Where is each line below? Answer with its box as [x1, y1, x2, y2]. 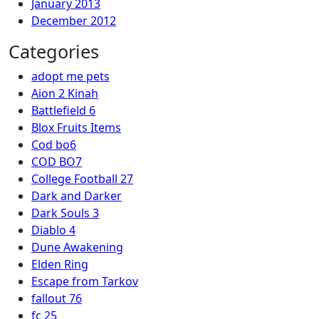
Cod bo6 [31, 137, 76, 152]
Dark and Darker [31, 188, 122, 204]
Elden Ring [31, 256, 88, 272]
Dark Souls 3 [31, 205, 99, 221]
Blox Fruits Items [31, 120, 121, 135]
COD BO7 [31, 154, 82, 169]
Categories [9, 39, 99, 63]
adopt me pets [31, 68, 110, 84]
